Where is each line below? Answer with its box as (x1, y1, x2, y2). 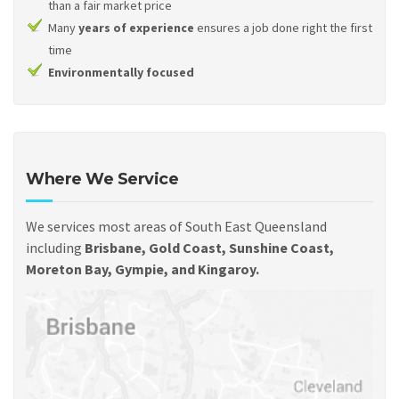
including (26, 239, 85, 256)
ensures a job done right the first (194, 19, 372, 36)
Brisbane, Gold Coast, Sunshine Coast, (85, 239, 334, 256)
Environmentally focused (48, 63, 194, 80)
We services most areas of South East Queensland (26, 217, 327, 235)
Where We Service (26, 169, 178, 189)
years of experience (78, 19, 194, 36)
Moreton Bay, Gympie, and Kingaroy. (26, 260, 259, 278)
